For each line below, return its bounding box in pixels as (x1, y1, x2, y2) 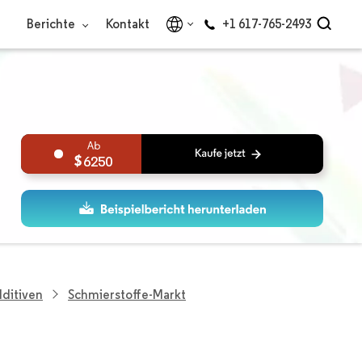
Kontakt (106, 16, 149, 32)
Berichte (27, 16, 78, 32)
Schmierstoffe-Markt (68, 286, 186, 302)
